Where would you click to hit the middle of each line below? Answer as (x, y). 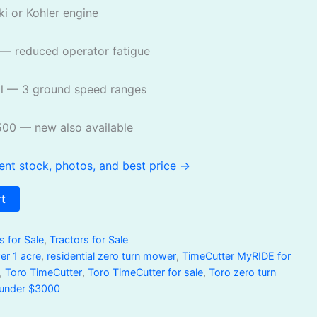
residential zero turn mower (112, 255)
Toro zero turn (243, 272)
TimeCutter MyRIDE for (237, 255)
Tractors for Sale (89, 239)
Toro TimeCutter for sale (146, 272)
